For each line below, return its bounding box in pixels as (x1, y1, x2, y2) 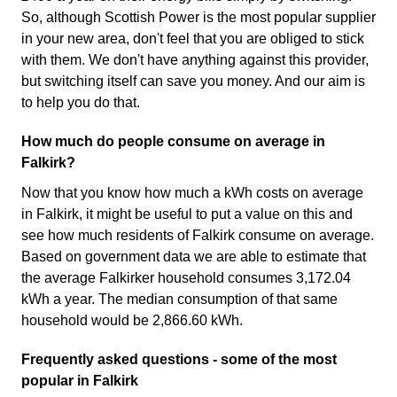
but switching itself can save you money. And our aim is (21, 74, 365, 89)
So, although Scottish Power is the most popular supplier (21, 10, 376, 25)
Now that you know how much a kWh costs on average (21, 185, 363, 200)
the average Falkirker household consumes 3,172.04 (21, 270, 351, 285)
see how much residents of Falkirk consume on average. (21, 228, 374, 243)
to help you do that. (21, 95, 140, 110)
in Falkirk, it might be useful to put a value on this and (21, 206, 353, 222)
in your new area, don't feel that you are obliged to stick (21, 31, 364, 46)
